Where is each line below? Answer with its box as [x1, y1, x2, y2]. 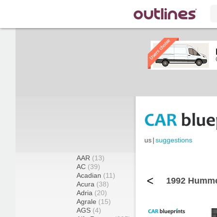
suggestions [155, 136, 192, 144]
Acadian [77, 171, 103, 179]
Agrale [77, 198, 98, 205]
